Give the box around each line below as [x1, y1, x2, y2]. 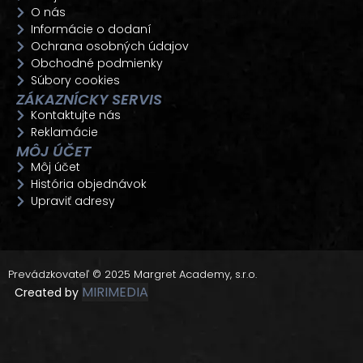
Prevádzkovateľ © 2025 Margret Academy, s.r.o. [8, 266, 260, 282]
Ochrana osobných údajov [30, 37, 189, 54]
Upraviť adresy [30, 192, 115, 209]
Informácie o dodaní [30, 20, 152, 37]
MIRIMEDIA [82, 282, 148, 301]
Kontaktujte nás [30, 106, 121, 123]
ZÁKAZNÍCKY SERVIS [16, 88, 162, 109]
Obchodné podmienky [30, 54, 163, 71]
